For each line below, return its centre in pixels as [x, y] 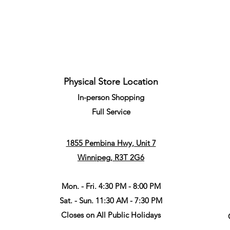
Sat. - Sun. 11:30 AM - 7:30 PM [111, 200]
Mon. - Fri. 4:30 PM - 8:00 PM [111, 186]
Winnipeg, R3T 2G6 [111, 157]
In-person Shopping [111, 97]
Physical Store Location [111, 82]
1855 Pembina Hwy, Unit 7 [111, 143]
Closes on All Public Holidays [111, 215]
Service [118, 112]
